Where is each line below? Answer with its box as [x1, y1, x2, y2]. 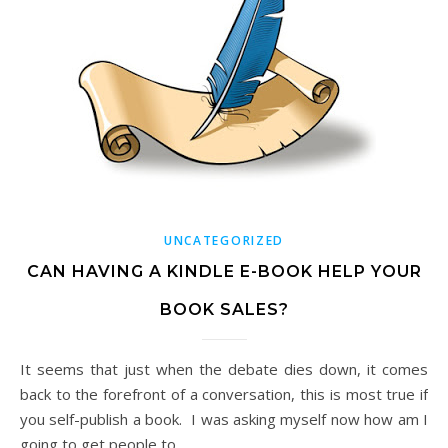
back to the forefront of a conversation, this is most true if [20, 384, 428, 405]
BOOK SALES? [159, 300, 289, 320]
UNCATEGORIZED [163, 232, 285, 250]
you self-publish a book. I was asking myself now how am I [20, 409, 428, 430]
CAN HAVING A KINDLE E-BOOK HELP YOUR [26, 262, 422, 282]
